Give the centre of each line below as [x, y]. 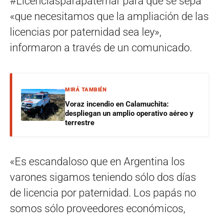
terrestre [80, 122]
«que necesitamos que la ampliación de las [109, 16]
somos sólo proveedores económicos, [98, 208]
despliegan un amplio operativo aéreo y [129, 113]
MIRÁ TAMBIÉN [86, 89]
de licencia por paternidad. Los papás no [103, 193]
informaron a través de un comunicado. [101, 47]
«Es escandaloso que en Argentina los [97, 161]
